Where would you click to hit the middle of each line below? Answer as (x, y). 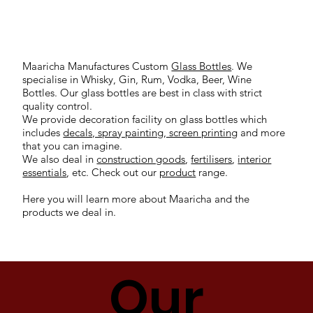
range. (212, 172)
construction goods (141, 159)
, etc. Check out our (113, 172)
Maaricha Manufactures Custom (97, 66)
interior (255, 159)
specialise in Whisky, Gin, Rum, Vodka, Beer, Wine (137, 79)
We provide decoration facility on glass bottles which (145, 119)
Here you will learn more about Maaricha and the (136, 199)
